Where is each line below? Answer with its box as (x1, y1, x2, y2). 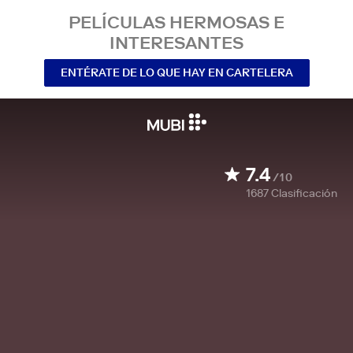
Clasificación (271, 186, 337, 200)
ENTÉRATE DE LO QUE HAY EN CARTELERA (60, 65, 293, 80)
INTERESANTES (110, 32, 243, 54)
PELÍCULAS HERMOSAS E (69, 11, 284, 33)
